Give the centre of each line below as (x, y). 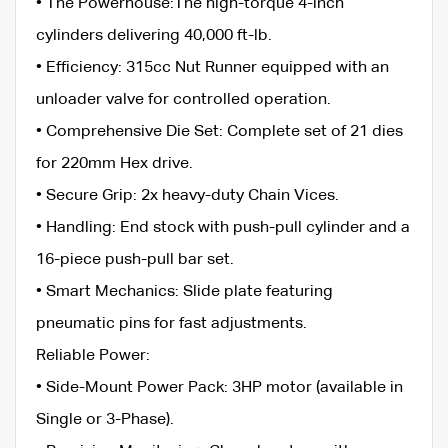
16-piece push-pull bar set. (135, 259)
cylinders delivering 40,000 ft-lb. (154, 35)
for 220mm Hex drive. (114, 163)
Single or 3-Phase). (105, 419)
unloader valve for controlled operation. (183, 99)
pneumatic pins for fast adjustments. (171, 323)
